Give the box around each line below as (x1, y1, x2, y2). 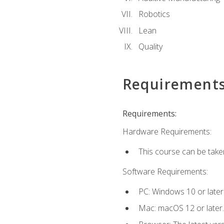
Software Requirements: (122, 166, 208, 177)
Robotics (138, 8, 170, 20)
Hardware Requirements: (122, 125, 211, 137)
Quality (138, 41, 162, 52)
